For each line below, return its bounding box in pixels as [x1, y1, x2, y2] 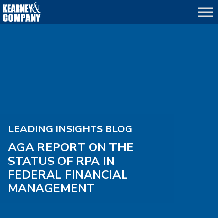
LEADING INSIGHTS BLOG [8, 123, 132, 136]
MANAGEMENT [8, 181, 95, 196]
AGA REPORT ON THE [8, 140, 134, 155]
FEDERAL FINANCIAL [8, 167, 128, 182]
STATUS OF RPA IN [8, 153, 115, 169]
